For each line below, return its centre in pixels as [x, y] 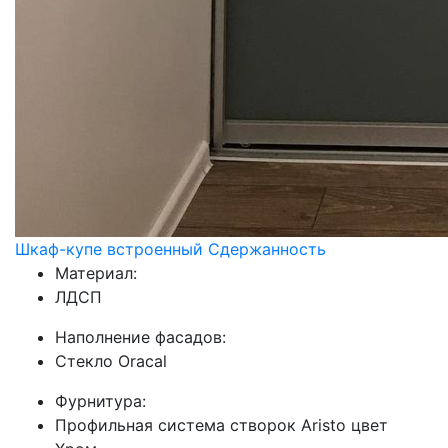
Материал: [96, 273]
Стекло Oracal [111, 361]
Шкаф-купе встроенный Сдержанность [170, 249]
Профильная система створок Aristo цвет [221, 425]
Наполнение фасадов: [140, 337]
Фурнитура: [100, 401]
